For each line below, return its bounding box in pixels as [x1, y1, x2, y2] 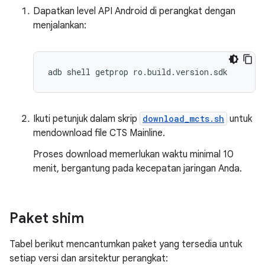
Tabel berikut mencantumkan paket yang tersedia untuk [9, 238, 242, 251]
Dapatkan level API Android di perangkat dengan [33, 5, 235, 18]
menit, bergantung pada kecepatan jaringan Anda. [33, 163, 242, 175]
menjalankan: [33, 20, 86, 32]
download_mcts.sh [143, 113, 224, 125]
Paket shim [9, 209, 84, 228]
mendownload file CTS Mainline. [33, 127, 165, 140]
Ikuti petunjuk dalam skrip [33, 113, 140, 125]
